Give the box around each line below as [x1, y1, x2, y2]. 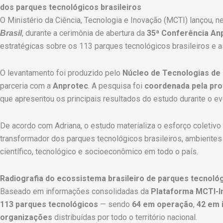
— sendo [98, 200, 132, 209]
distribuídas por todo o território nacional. [52, 213, 197, 222]
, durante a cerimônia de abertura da [22, 28, 147, 38]
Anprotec [53, 81, 88, 91]
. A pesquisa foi [88, 81, 144, 91]
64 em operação [132, 200, 193, 209]
